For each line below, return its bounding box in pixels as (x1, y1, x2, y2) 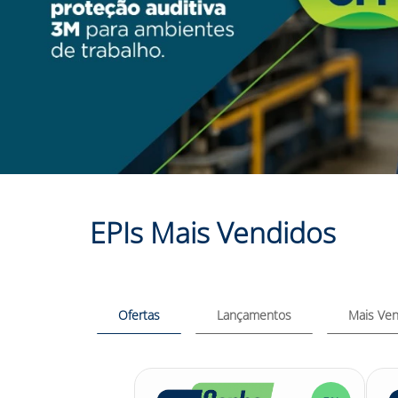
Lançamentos (217, 306, 291, 324)
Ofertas (118, 306, 160, 324)
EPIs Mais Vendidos (90, 213, 336, 252)
